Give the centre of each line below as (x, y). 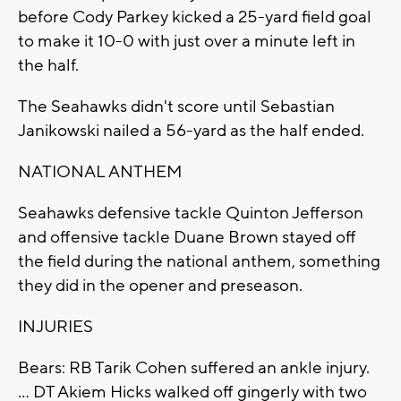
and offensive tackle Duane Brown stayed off (187, 238)
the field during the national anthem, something (199, 262)
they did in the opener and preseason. (160, 286)
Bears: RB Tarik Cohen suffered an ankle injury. (194, 368)
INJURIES (55, 327)
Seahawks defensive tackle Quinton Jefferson (191, 213)
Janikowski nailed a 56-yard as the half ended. (191, 131)
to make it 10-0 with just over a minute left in (187, 42)
